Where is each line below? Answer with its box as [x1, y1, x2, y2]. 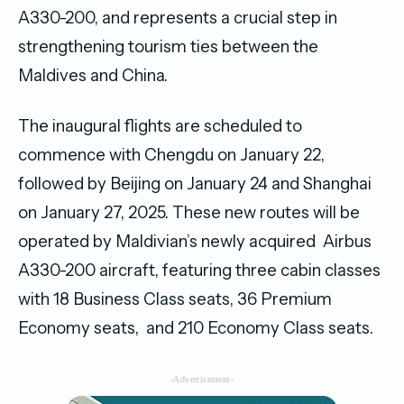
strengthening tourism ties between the [18, 35, 318, 57]
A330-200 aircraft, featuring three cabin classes [18, 259, 381, 280]
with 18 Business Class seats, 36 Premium [18, 288, 332, 309]
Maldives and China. [18, 64, 171, 86]
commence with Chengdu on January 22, [18, 143, 325, 165]
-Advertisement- [170, 373, 234, 384]
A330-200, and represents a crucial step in [18, 6, 337, 28]
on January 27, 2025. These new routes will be [18, 201, 360, 223]
